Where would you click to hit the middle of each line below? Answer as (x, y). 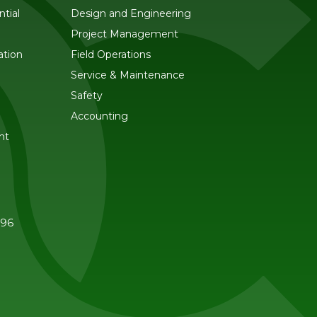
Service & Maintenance (127, 75)
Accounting (99, 116)
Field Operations (110, 54)
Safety (86, 96)
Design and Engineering (131, 13)
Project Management (124, 34)
